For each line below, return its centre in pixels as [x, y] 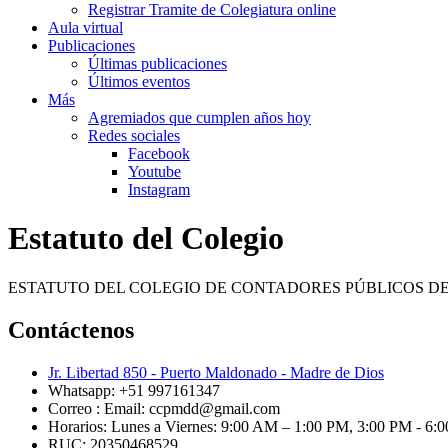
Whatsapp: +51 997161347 [134, 390]
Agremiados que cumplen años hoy [199, 117]
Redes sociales [134, 135]
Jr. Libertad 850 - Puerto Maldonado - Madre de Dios [216, 372]
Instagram [159, 189]
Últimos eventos [139, 81]
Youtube [154, 171]
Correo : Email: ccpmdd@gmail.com [164, 408]
